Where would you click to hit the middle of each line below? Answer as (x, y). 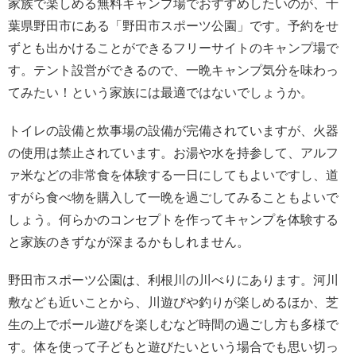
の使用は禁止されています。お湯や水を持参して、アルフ (173, 153)
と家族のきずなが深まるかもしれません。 (129, 242)
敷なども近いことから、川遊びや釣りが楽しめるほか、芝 (173, 302)
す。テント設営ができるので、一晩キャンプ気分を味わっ (173, 70)
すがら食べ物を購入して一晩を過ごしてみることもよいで (173, 197)
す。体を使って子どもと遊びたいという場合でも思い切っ (173, 346)
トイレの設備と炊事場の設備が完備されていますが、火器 (173, 130)
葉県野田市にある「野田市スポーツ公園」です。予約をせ (173, 25)
